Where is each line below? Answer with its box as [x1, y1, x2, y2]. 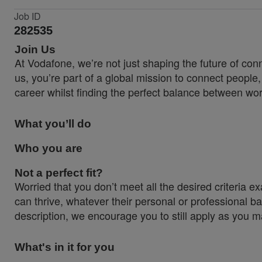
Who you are [15, 142, 82, 154]
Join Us [15, 43, 56, 56]
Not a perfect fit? [15, 167, 103, 179]
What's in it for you [15, 241, 115, 253]
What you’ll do [15, 118, 91, 130]
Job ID [14, 9, 41, 23]
